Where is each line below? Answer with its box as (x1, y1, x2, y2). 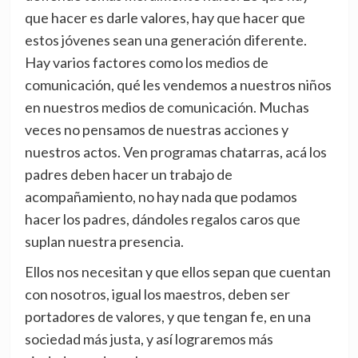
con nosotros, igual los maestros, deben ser (24, 285, 290, 303)
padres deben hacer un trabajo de (24, 165, 233, 183)
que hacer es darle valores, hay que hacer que (24, 9, 305, 26)
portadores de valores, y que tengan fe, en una (24, 308, 311, 325)
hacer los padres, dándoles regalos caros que (24, 210, 300, 228)
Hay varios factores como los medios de (24, 54, 268, 71)
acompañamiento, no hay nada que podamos (24, 188, 297, 205)
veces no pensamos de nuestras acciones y (24, 121, 288, 138)
